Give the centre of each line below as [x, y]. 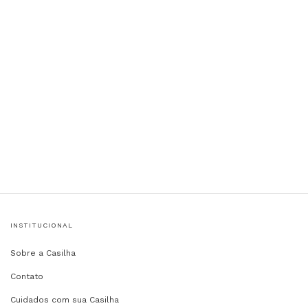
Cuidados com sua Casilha [65, 299]
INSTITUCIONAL [42, 225]
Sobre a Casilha [43, 253]
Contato [27, 276]
